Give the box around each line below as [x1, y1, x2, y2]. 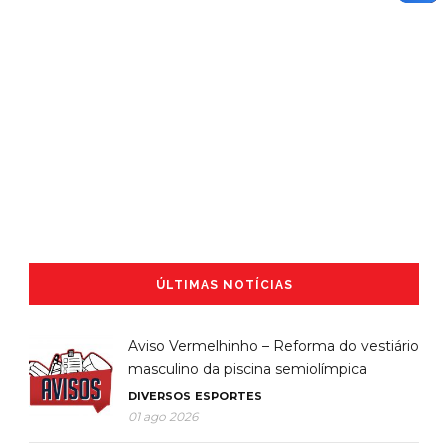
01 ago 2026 [128, 408, 198, 424]
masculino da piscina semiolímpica [128, 359, 367, 378]
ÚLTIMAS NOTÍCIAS [155, 277, 293, 292]
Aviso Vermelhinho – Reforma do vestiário [128, 336, 419, 355]
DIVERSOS [128, 388, 191, 403]
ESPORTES [195, 388, 262, 403]
